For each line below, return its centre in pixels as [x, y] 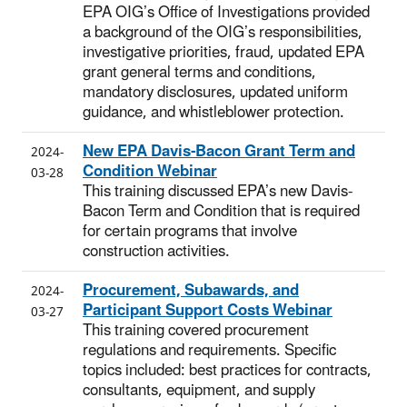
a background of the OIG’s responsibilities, [223, 32]
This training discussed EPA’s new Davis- [218, 191]
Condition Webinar [150, 171]
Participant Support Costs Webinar [208, 310]
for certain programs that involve [190, 231]
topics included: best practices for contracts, [227, 370]
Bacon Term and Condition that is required [221, 211]
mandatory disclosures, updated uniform [215, 92]
